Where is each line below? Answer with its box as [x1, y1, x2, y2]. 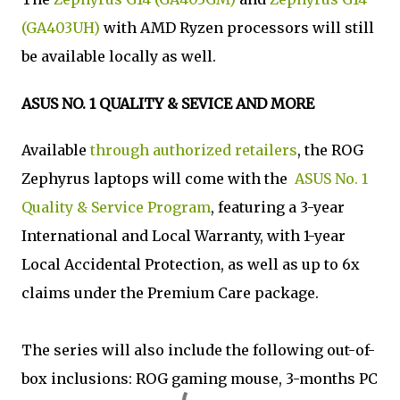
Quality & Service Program [21, 198, 211, 217]
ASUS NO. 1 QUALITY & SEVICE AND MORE [21, 95, 314, 113]
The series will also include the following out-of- [21, 341, 375, 360]
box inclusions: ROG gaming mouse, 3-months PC [21, 370, 378, 388]
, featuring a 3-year [211, 198, 345, 217]
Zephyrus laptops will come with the [21, 170, 295, 188]
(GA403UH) [21, 18, 100, 37]
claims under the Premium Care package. [21, 284, 319, 303]
